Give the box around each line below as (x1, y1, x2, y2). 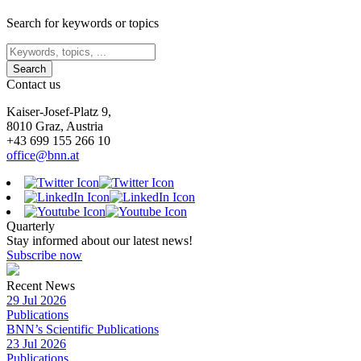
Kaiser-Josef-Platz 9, (6, 104, 111, 118)
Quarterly (6, 218, 55, 233)
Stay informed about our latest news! (6, 233, 193, 247)
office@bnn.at (6, 147, 79, 162)
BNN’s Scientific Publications (6, 322, 159, 336)
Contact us (6, 77, 60, 91)
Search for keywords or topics (6, 15, 159, 30)
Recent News (6, 278, 75, 293)
